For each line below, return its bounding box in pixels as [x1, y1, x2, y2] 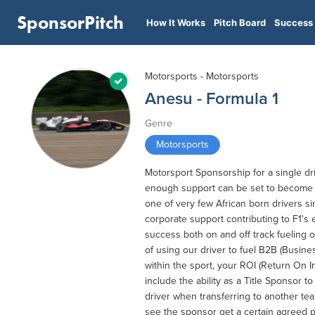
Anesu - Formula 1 [145, 89, 278, 109]
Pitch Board [214, 17, 266, 28]
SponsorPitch [17, 11, 124, 34]
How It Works [146, 17, 205, 28]
